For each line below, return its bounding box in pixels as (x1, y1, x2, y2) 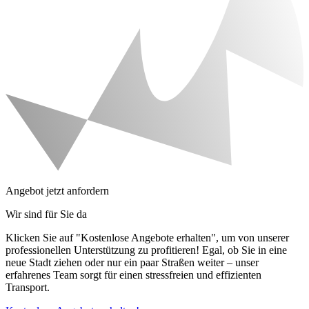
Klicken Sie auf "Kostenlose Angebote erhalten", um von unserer (6, 232, 289, 244)
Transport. (6, 281, 50, 294)
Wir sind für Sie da (6, 208, 87, 221)
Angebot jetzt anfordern (6, 185, 109, 197)
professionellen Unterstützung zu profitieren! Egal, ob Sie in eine (6, 244, 287, 257)
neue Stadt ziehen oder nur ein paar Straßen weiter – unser (6, 257, 259, 269)
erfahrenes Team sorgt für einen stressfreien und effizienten (6, 269, 261, 281)
